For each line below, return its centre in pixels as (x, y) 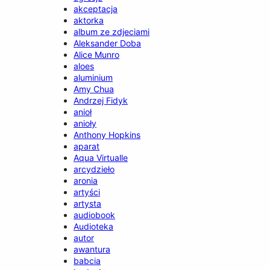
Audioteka (94, 226)
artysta (88, 203)
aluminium (93, 77)
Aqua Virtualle (101, 157)
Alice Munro (97, 54)
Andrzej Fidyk (101, 100)
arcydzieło (94, 169)
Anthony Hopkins (107, 134)
